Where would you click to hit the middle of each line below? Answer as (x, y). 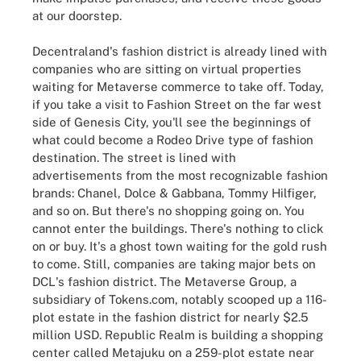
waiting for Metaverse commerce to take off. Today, (178, 87)
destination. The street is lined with (134, 158)
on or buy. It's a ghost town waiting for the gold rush (180, 246)
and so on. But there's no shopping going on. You (168, 211)
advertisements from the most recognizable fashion (180, 175)
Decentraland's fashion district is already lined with (180, 51)
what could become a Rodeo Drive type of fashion (173, 140)
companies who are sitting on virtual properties (167, 69)
